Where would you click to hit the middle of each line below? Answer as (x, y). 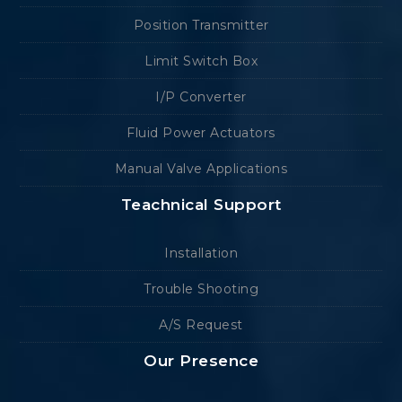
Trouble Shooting (201, 288)
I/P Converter (201, 96)
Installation (201, 253)
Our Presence (201, 360)
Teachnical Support (201, 204)
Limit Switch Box (201, 61)
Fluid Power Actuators (201, 132)
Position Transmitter (201, 25)
